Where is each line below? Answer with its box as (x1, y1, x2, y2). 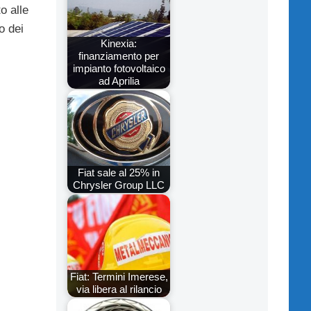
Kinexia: (101, 37, 137, 50)
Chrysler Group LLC (73, 179, 165, 192)
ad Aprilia (98, 75, 140, 87)
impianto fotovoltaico (72, 62, 165, 75)
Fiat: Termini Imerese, (69, 271, 168, 283)
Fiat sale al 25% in (78, 167, 160, 179)
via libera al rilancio (76, 283, 162, 296)
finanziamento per (78, 50, 159, 62)
